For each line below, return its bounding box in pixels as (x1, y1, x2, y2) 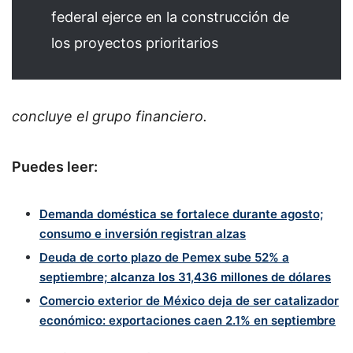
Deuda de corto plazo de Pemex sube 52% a (39, 249, 289, 265)
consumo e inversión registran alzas (39, 225, 246, 241)
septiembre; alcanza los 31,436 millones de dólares (39, 269, 331, 284)
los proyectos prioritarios (51, 34, 218, 51)
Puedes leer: (12, 158, 101, 176)
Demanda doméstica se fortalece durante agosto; (39, 206, 323, 221)
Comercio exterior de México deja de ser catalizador (39, 292, 339, 308)
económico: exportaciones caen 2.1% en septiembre (39, 312, 336, 328)
